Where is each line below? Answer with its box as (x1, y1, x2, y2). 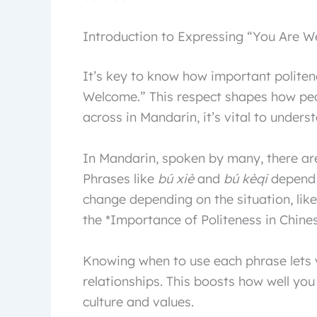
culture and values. (83, 293, 194, 310)
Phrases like (83, 170, 158, 187)
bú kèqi (224, 170, 267, 187)
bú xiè (158, 170, 194, 187)
